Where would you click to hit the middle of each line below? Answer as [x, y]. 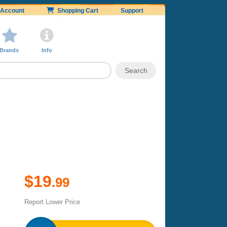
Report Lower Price [52, 202]
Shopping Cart [76, 11]
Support [132, 11]
